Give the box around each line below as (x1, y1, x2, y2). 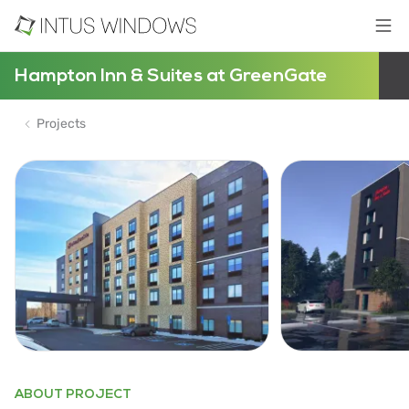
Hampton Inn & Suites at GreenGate (15, 65, 328, 87)
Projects (37, 116, 86, 131)
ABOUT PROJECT (15, 386, 131, 402)
